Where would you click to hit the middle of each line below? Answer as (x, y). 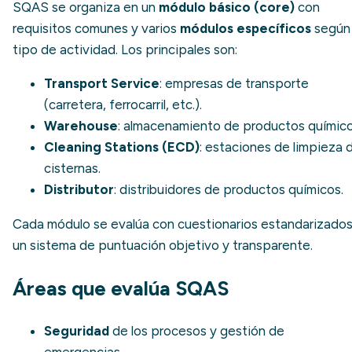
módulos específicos (246, 28)
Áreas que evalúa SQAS (121, 289)
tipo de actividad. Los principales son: (125, 49)
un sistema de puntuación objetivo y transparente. (163, 246)
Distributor (79, 190)
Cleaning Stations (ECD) (122, 147)
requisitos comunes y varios (96, 28)
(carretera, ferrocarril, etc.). (123, 105)
